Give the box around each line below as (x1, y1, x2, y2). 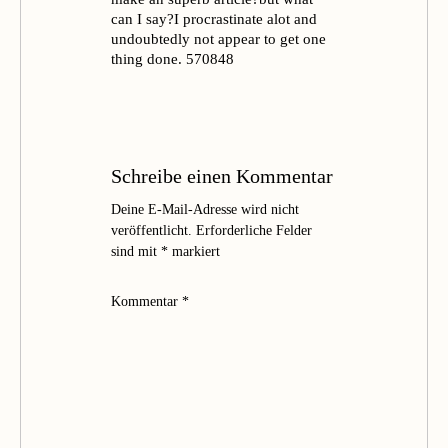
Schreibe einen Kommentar (111, 165, 333, 187)
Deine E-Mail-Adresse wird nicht (111, 202, 299, 217)
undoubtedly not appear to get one (111, 31, 326, 47)
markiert (168, 244, 220, 259)
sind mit (111, 244, 161, 259)
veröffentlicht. (111, 223, 192, 238)
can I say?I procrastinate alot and (111, 11, 317, 27)
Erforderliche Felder (196, 223, 312, 238)
